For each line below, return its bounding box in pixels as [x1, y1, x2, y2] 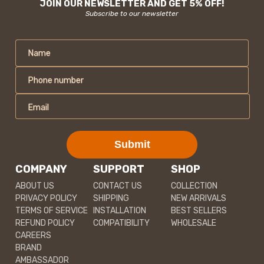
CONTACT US [93, 181, 142, 192]
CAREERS [15, 230, 51, 241]
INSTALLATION [93, 206, 146, 216]
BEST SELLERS [171, 206, 227, 216]
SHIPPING [93, 193, 129, 204]
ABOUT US [15, 181, 54, 192]
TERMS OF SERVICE [15, 206, 88, 216]
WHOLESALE [171, 218, 216, 229]
